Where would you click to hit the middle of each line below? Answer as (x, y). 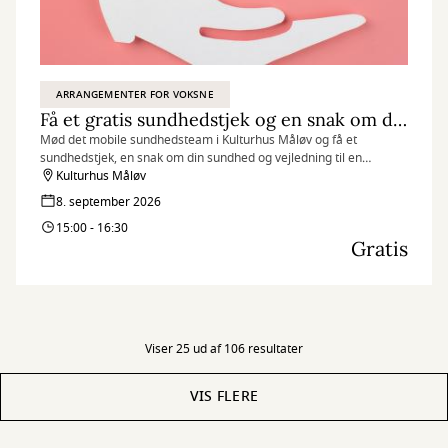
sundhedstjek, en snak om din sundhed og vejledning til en (201, 158)
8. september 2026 (108, 202)
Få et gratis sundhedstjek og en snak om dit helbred (400, 119)
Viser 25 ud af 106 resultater (224, 349)
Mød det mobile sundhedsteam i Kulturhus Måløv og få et (198, 140)
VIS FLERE (224, 396)
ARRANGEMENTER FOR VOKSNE (135, 94)
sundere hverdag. (89, 176)
